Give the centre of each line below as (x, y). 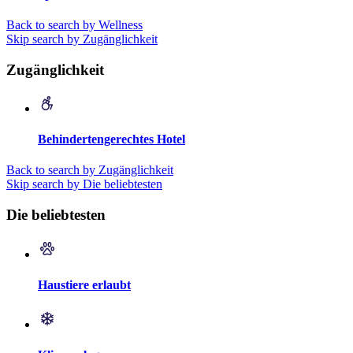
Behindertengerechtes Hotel (111, 139)
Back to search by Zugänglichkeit (90, 170)
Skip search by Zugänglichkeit (82, 39)
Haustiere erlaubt (84, 284)
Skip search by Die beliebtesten (84, 184)
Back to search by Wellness (74, 25)
